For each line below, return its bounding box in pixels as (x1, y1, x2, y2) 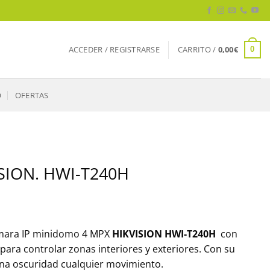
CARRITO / (177, 44, 218, 55)
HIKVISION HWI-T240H (112, 227, 216, 240)
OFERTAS (14, 89, 49, 101)
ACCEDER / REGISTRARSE (68, 44, 160, 55)
